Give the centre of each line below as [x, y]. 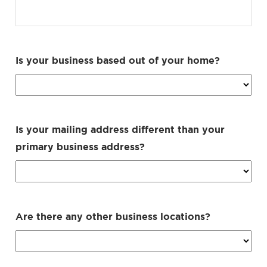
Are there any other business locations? [113, 216]
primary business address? [80, 146]
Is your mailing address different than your [120, 129]
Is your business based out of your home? [118, 60]
